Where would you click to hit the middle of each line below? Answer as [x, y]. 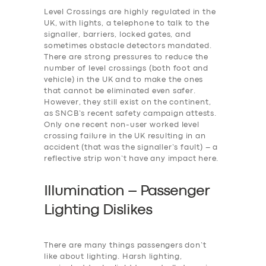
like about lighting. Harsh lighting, [113, 257]
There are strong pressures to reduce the [126, 57]
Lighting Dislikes [98, 210]
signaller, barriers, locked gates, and [118, 34]
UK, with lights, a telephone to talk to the [127, 23]
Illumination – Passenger [127, 191]
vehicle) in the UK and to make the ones [124, 80]
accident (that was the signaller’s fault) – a [131, 147]
